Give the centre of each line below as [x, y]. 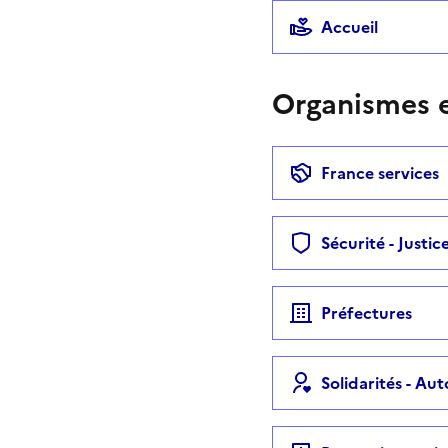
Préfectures [366, 312]
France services [380, 172]
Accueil [349, 26]
